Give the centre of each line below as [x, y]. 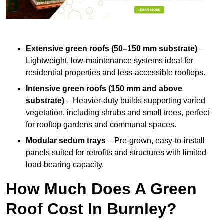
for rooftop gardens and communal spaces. [101, 125]
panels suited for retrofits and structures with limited [116, 153]
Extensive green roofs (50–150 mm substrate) [112, 49]
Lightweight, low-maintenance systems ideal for [110, 61]
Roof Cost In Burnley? [91, 209]
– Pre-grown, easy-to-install [155, 141]
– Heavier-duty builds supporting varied [135, 101]
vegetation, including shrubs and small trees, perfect [118, 113]
